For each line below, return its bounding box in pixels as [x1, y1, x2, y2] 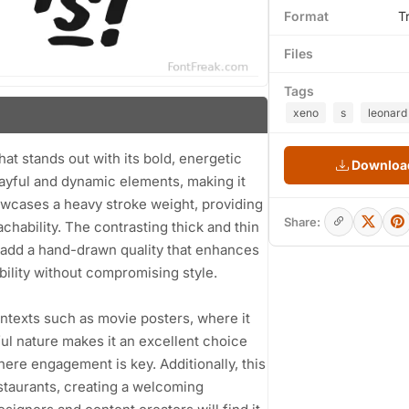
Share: [284, 215, 320, 229]
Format [284, 8, 329, 24]
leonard [368, 106, 407, 120]
